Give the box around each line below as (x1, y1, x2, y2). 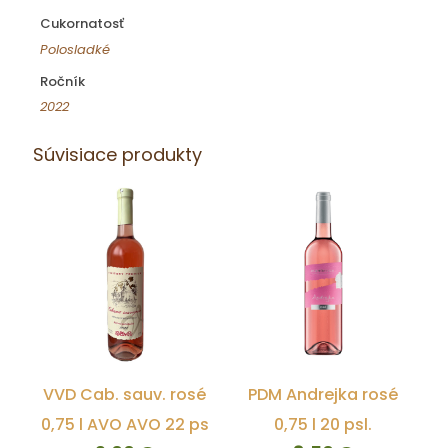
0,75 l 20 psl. (274, 413, 373, 437)
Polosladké (39, 39, 110, 59)
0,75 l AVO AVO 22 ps (40, 413, 209, 437)
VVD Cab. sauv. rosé (43, 383, 207, 407)
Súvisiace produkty (33, 142, 202, 167)
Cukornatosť (39, 14, 124, 33)
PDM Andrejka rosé (248, 383, 399, 407)
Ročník (39, 71, 85, 91)
